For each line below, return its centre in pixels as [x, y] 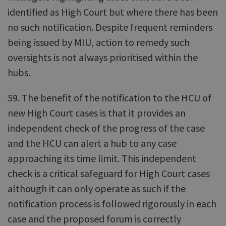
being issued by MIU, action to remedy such [99, 42]
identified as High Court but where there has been [113, 12]
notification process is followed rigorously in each [112, 204]
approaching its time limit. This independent [102, 158]
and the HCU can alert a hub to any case [92, 143]
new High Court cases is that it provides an [97, 113]
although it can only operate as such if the [97, 188]
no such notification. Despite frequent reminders [110, 27]
